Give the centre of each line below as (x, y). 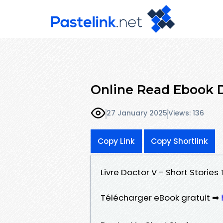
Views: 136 (186, 113)
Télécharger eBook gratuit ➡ (161, 197)
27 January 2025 (137, 113)
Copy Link (116, 141)
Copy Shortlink (179, 141)
